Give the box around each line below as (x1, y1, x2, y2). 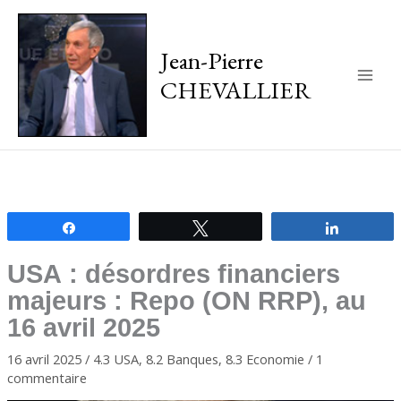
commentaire (6, 368, 87, 387)
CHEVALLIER (159, 73, 311, 106)
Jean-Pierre (159, 43, 263, 76)
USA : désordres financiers (6, 259, 340, 288)
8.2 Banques (145, 349, 218, 368)
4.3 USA (92, 349, 139, 368)
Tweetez (219, 220, 264, 234)
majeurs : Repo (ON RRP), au (6, 286, 366, 315)
